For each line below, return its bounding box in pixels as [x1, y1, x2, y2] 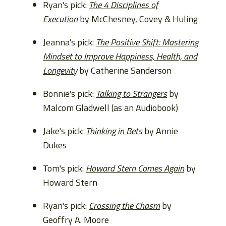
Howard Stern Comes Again [86, 161, 184, 175]
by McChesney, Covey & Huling [78, 12, 198, 26]
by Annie [142, 124, 178, 138]
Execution [43, 12, 78, 26]
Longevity [43, 63, 77, 77]
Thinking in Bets [86, 124, 142, 138]
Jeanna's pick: [43, 35, 96, 49]
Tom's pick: [43, 161, 86, 175]
